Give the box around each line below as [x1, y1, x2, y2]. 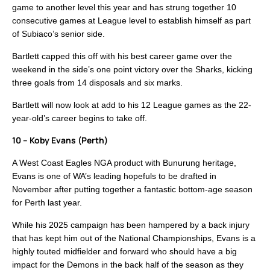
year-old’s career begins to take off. [12, 113, 147, 124]
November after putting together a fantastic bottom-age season [12, 184, 253, 195]
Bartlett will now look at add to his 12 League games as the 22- [12, 100, 251, 110]
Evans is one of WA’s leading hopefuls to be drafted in [12, 171, 216, 181]
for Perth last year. [12, 198, 82, 208]
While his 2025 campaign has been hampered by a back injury [12, 220, 250, 230]
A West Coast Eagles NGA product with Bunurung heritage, [12, 158, 236, 168]
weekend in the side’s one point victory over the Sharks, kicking [12, 64, 253, 75]
